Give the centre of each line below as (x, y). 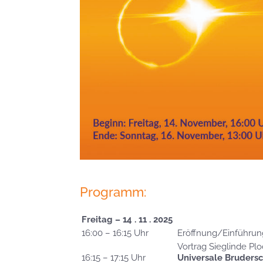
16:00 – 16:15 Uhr (115, 233)
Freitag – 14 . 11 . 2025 (127, 220)
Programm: (113, 192)
